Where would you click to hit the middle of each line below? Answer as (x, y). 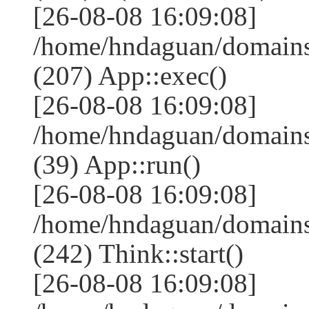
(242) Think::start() (138, 253)
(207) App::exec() (130, 76)
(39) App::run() (117, 165)
